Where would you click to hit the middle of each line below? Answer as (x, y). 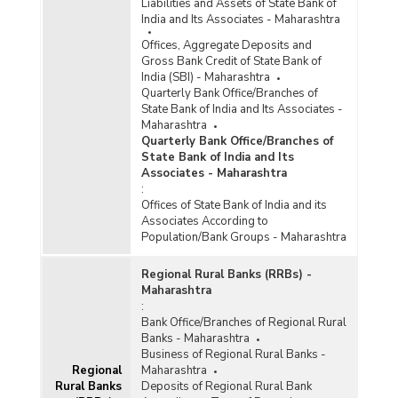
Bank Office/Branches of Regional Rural (243, 323)
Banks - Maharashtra (195, 339)
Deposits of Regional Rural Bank (226, 387)
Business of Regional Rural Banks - (233, 355)
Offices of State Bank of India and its (234, 206)
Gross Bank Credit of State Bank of (231, 62)
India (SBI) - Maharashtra (205, 78)
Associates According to (204, 222)
